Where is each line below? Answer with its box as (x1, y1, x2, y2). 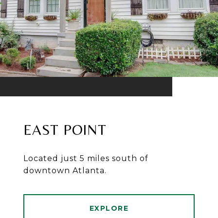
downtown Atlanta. (23, 166, 107, 176)
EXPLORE (89, 204, 129, 213)
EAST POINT (23, 121, 107, 139)
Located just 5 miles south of (23, 154, 148, 163)
